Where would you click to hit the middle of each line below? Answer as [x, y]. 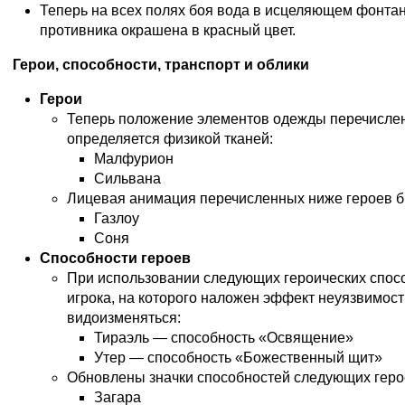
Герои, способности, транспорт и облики [161, 65]
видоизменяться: [124, 318]
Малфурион [134, 159]
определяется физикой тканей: [170, 139]
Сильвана [127, 179]
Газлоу [117, 219]
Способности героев [115, 259]
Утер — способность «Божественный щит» [238, 358]
